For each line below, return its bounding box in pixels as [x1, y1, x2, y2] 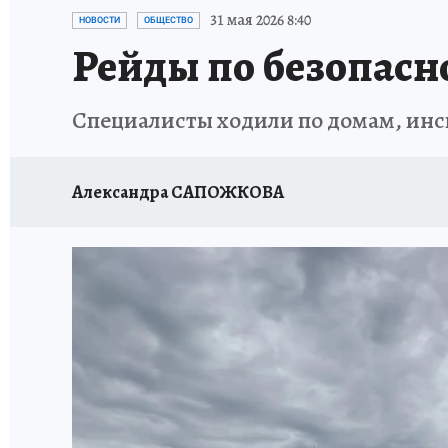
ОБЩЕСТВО [144, 15, 193, 25]
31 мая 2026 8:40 [210, 9, 311, 31]
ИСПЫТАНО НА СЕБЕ [241, 4, 367, 21]
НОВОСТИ [79, 15, 120, 25]
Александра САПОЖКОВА [72, 179, 284, 204]
